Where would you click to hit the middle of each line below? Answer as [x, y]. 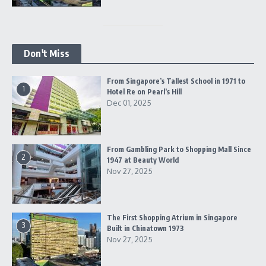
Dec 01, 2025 [129, 103]
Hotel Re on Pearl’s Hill [144, 92]
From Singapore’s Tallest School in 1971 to [176, 81]
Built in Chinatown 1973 [145, 228]
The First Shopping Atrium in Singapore [172, 218]
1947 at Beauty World [143, 160]
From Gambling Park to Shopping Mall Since [179, 149]
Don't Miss [47, 53]
